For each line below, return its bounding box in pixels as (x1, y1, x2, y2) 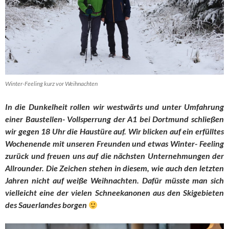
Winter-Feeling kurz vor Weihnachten (5, 80, 98, 88)
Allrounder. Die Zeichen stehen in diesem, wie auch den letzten (5, 163, 224, 173)
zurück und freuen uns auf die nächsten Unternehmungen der (5, 151, 224, 161)
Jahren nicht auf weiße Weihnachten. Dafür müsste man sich (5, 175, 224, 186)
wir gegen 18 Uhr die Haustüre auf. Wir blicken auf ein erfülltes (5, 126, 224, 136)
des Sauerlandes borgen (5, 200, 88, 210)
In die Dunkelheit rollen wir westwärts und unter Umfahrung (5, 102, 224, 112)
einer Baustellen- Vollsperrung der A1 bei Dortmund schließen (5, 114, 224, 124)
